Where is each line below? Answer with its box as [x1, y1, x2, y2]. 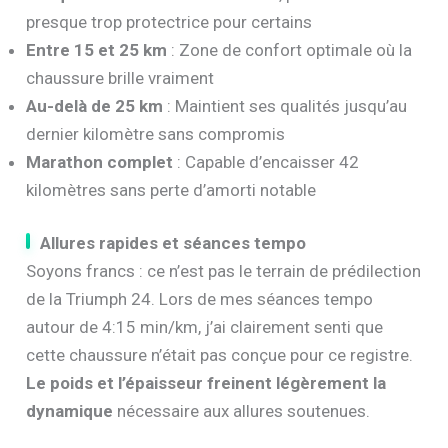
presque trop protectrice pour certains [26, 11, 313, 32]
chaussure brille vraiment [26, 67, 215, 88]
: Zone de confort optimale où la [167, 39, 413, 60]
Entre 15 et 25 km [26, 39, 168, 60]
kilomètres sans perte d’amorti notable [26, 179, 317, 200]
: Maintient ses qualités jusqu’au [163, 95, 408, 116]
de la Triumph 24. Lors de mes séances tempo [26, 289, 374, 310]
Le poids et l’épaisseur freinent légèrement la [26, 373, 387, 394]
